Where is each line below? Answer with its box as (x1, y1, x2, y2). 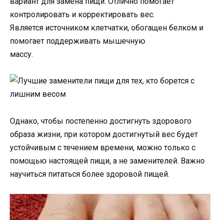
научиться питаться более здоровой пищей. (10, 169, 169, 179)
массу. (10, 50, 33, 59)
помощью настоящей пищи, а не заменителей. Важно (10, 156, 205, 165)
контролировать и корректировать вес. (10, 10, 155, 20)
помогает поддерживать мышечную (10, 36, 145, 46)
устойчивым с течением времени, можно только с (10, 142, 195, 152)
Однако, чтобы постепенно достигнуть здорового (10, 116, 192, 126)
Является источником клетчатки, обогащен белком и (10, 23, 203, 33)
